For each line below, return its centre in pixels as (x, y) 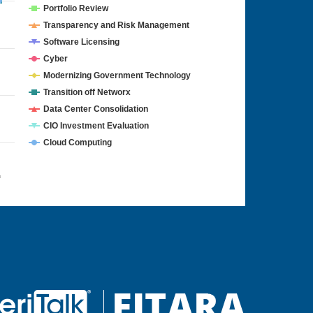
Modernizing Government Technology (117, 75)
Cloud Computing (78, 143)
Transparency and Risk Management (116, 25)
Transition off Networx (87, 92)
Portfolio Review (76, 8)
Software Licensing (81, 42)
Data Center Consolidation (96, 109)
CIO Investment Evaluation (96, 126)
